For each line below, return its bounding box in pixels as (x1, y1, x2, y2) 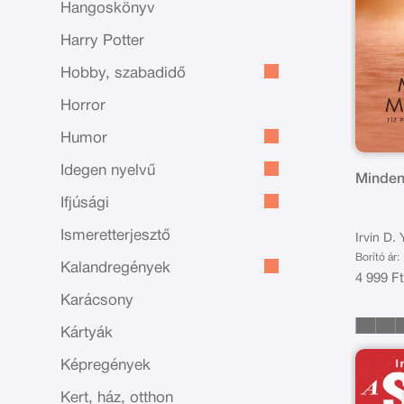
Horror (60, 99, 106, 113)
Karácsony (60, 294, 134, 308)
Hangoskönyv (60, 2, 156, 15)
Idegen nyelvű (60, 164, 156, 178)
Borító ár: (355, 252, 400, 262)
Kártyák (60, 326, 114, 340)
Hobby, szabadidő (60, 67, 187, 80)
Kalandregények (60, 262, 171, 275)
